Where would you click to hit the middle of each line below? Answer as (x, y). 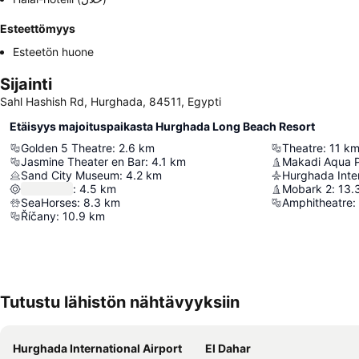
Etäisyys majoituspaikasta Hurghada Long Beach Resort (162, 127)
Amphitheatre (317, 203)
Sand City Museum (70, 175)
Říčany (38, 216)
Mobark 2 (307, 189)
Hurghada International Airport (97, 349)
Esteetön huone (53, 52)
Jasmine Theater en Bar (83, 162)
